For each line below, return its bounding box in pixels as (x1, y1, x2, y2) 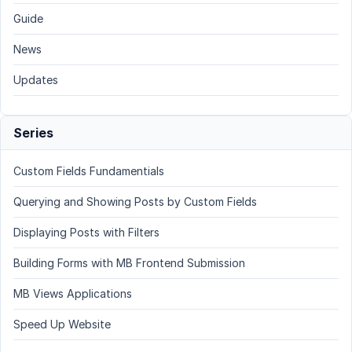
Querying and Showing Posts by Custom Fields (13, 194, 257, 208)
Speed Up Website (13, 317, 111, 331)
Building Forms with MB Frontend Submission (13, 255, 245, 269)
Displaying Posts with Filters (13, 225, 159, 239)
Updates (13, 72, 58, 86)
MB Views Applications (13, 286, 132, 300)
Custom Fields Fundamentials (13, 163, 164, 178)
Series (13, 124, 53, 141)
